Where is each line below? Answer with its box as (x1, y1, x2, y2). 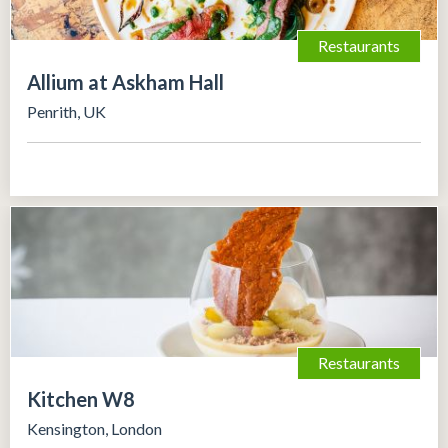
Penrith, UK (27, 101, 106, 121)
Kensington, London (27, 418, 162, 438)
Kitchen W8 (27, 386, 135, 411)
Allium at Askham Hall (27, 69, 224, 94)
